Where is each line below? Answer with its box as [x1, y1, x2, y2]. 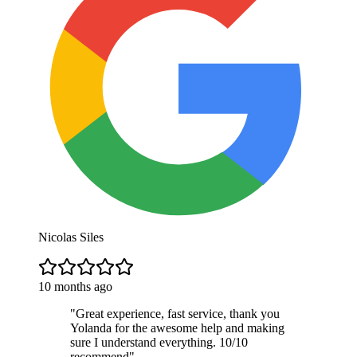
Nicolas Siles [38, 229, 104, 244]
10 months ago [38, 279, 112, 293]
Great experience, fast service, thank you [76, 306, 280, 320]
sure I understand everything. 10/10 [70, 335, 248, 349]
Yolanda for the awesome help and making [70, 320, 284, 335]
